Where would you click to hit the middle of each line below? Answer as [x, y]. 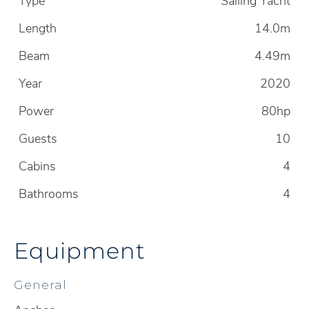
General [40, 285]
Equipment [80, 250]
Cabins [37, 166]
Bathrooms [49, 194]
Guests [38, 139]
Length [38, 28]
